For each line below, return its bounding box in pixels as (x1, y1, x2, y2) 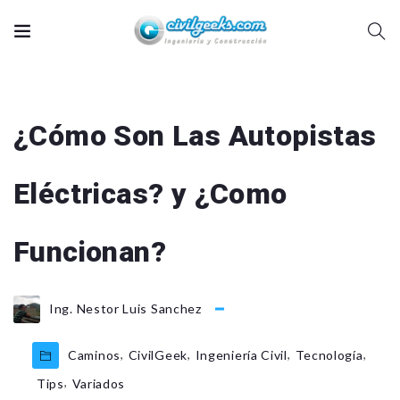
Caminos (68, 347, 121, 363)
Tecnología (295, 347, 363, 363)
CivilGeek (128, 347, 187, 363)
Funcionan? (13, 235, 166, 269)
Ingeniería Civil (195, 347, 287, 363)
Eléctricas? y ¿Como (13, 177, 287, 211)
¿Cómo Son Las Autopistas (13, 119, 377, 153)
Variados (71, 375, 126, 391)
